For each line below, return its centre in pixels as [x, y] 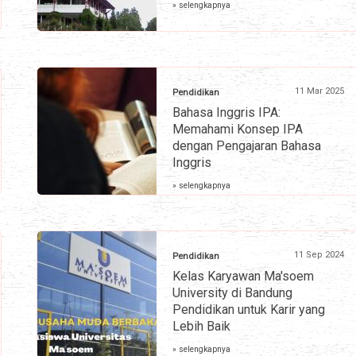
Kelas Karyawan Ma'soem [243, 277]
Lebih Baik [201, 327]
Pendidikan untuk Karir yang [249, 310]
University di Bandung [232, 293]
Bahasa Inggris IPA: [226, 113]
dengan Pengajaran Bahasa [247, 146]
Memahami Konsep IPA [238, 130]
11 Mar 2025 [319, 91]
